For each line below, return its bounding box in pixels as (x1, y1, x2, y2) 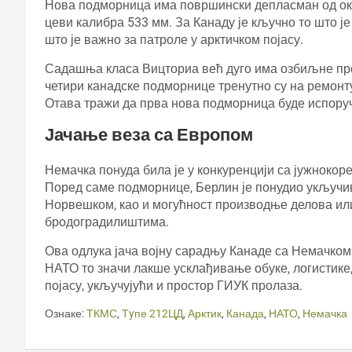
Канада (226, 306, 264, 320)
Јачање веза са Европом (45, 124, 253, 145)
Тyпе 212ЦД (122, 306, 183, 320)
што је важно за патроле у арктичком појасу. (45, 31, 303, 47)
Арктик (188, 306, 222, 320)
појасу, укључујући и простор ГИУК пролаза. (45, 277, 302, 293)
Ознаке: (45, 306, 84, 320)
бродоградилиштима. (45, 214, 169, 229)
